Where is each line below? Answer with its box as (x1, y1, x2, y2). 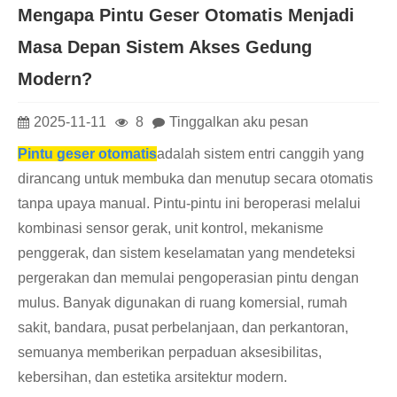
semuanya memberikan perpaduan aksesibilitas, (18, 345, 322, 361)
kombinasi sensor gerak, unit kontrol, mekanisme (18, 221, 323, 237)
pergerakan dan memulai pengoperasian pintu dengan (18, 270, 359, 286)
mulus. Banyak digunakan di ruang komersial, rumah (18, 295, 347, 311)
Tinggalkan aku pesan (169, 113, 308, 129)
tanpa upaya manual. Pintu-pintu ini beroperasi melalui (18, 196, 361, 212)
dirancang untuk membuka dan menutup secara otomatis (18, 171, 373, 187)
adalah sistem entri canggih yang (157, 146, 364, 162)
